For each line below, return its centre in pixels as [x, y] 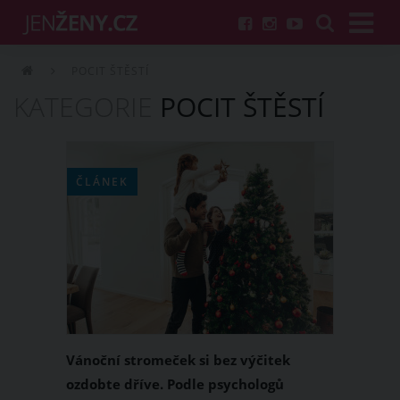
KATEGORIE [83, 107]
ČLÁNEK [102, 182]
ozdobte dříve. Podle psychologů [175, 384]
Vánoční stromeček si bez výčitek [178, 360]
